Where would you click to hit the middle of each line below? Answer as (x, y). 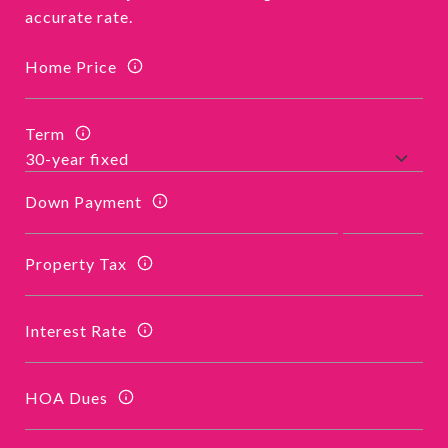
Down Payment (83, 201)
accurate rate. (79, 16)
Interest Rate (76, 330)
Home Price (71, 66)
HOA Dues (66, 397)
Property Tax (76, 263)
